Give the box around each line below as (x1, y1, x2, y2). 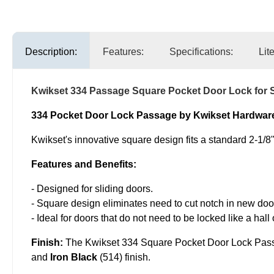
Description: (25, 46, 77, 57)
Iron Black (50, 252, 97, 263)
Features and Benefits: (31, 159, 136, 170)
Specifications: (169, 46, 233, 57)
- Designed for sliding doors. (31, 183, 153, 194)
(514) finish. (97, 252, 150, 263)
